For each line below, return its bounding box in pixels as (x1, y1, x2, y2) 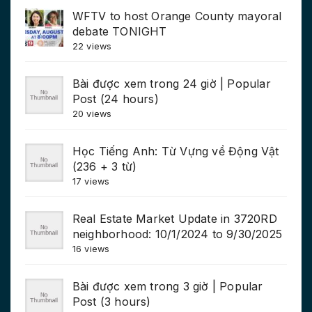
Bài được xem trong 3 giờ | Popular (72, 279, 263, 293)
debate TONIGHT (72, 24, 167, 38)
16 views (72, 243, 110, 254)
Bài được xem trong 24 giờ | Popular (72, 76, 271, 91)
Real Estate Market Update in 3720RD (72, 211, 277, 226)
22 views (72, 40, 112, 52)
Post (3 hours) (72, 294, 151, 309)
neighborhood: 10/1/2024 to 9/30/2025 (72, 226, 282, 241)
